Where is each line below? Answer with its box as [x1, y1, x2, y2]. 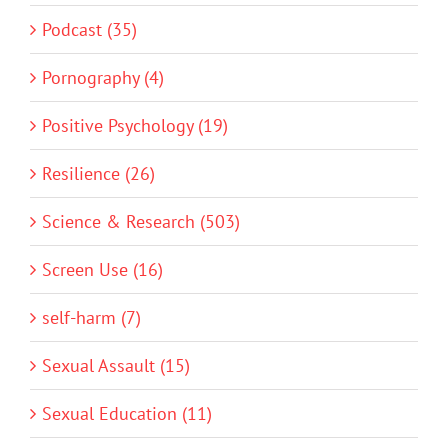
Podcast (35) [42, 18, 137, 42]
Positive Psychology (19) [42, 114, 228, 138]
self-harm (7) [42, 306, 141, 330]
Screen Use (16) [42, 258, 163, 282]
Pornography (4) [42, 66, 164, 90]
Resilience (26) [42, 162, 155, 186]
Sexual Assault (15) [42, 354, 190, 378]
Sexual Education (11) [42, 402, 212, 426]
